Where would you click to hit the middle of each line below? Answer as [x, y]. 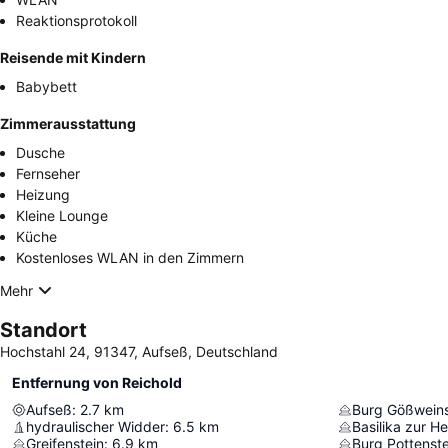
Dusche [40, 152]
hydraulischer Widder [95, 426]
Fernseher [48, 173]
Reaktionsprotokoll [76, 20]
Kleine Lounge [62, 215]
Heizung [43, 194]
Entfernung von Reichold [97, 382]
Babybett [46, 86]
